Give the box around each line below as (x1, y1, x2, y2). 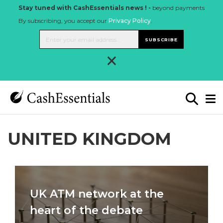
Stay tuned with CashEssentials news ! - (18, 4, 151, 11)
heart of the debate (30, 204, 143, 217)
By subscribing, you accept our (18, 17, 109, 24)
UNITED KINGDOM (7, 128, 171, 149)
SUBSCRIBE (145, 36, 178, 42)
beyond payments (151, 4, 205, 11)
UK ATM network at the (30, 187, 164, 201)
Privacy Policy (109, 17, 151, 24)
